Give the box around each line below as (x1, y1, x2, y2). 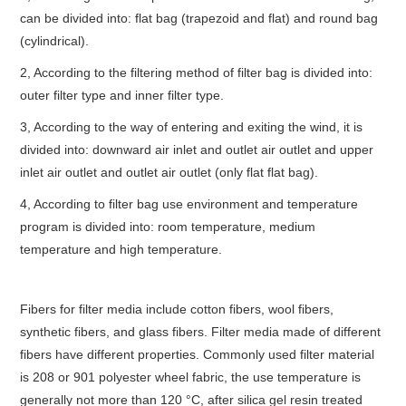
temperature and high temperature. (20, 241, 223, 256)
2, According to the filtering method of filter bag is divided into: (20, 64, 373, 80)
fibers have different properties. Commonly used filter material (20, 346, 375, 362)
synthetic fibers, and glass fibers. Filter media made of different (20, 324, 382, 339)
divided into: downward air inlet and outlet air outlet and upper (20, 141, 374, 157)
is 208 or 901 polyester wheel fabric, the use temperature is (20, 369, 362, 384)
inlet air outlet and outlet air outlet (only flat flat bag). (20, 164, 319, 179)
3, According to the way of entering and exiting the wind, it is (20, 119, 363, 134)
